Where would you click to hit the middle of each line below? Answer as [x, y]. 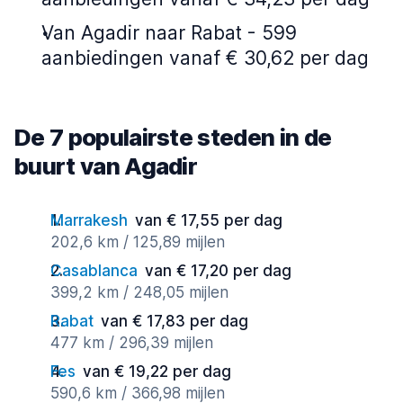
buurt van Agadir [106, 166]
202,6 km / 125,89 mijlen [138, 242]
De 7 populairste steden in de [173, 137]
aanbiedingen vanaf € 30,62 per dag [205, 58]
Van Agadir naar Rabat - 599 [169, 33]
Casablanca [94, 271]
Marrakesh [89, 220]
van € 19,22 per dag [157, 372]
